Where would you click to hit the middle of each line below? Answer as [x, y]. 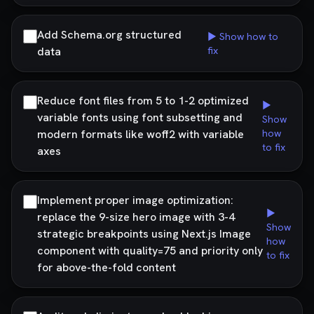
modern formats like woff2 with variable [141, 134]
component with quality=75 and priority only [150, 251]
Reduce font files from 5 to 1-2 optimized [143, 101]
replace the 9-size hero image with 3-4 [136, 217]
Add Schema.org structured [109, 35]
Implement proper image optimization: [135, 200]
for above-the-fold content [107, 267]
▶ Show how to [243, 36]
